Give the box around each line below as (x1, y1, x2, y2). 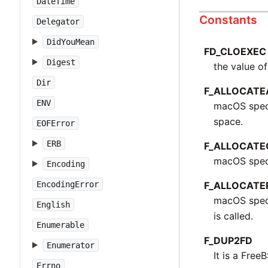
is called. (214, 209, 254, 222)
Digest (46, 57, 75, 67)
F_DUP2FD (204, 234, 253, 246)
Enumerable (36, 220, 84, 230)
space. (214, 115, 243, 127)
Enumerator (46, 240, 95, 250)
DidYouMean (46, 37, 95, 47)
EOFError (36, 118, 75, 128)
